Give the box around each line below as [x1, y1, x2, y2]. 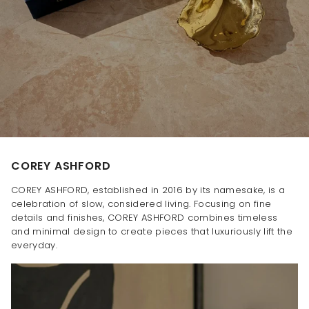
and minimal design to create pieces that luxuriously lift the [11, 224, 292, 238]
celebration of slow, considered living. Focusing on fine [11, 197, 272, 210]
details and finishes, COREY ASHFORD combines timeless [11, 210, 278, 224]
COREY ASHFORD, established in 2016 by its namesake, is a [11, 183, 286, 197]
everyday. [11, 238, 57, 252]
